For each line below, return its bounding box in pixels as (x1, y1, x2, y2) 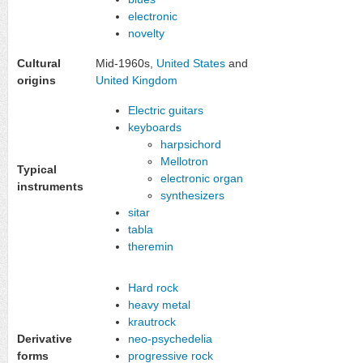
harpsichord (160, 137, 221, 151)
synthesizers (160, 188, 224, 202)
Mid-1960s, (96, 56, 156, 70)
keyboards (128, 120, 181, 134)
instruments (17, 179, 83, 193)
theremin (128, 239, 173, 253)
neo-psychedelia (128, 331, 212, 345)
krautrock (128, 314, 176, 328)
